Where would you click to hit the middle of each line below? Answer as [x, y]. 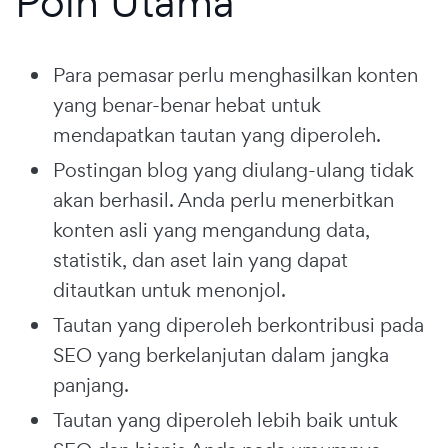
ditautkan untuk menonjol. [169, 289]
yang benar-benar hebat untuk [187, 104]
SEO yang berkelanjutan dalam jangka [221, 354]
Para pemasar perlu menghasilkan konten [235, 74]
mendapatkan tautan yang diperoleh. [217, 134]
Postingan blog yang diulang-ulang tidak [233, 169]
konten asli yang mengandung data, [211, 229]
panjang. [91, 384]
